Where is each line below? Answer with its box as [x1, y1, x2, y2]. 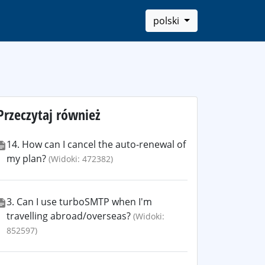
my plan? [7, 152, 46, 165]
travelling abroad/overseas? [7, 209, 131, 222]
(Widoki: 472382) [49, 153, 113, 164]
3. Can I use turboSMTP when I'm [7, 195, 152, 208]
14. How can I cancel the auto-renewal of [7, 138, 186, 151]
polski [153, 14, 182, 27]
